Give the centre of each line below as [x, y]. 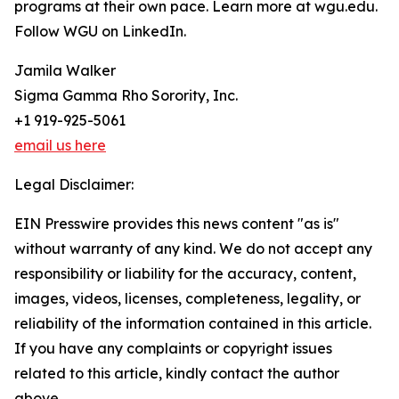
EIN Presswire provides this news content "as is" [177, 224]
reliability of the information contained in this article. [193, 324]
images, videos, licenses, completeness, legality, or [187, 299]
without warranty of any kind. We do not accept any [193, 249]
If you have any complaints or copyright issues [173, 349]
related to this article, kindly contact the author [177, 374]
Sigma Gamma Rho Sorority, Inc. [126, 96]
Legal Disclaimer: [74, 185]
